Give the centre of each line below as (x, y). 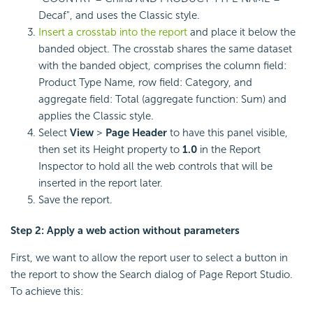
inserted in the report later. (101, 183)
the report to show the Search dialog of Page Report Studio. (152, 275)
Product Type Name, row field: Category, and (145, 83)
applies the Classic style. (96, 116)
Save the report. (75, 200)
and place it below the (241, 32)
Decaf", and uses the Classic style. (119, 16)
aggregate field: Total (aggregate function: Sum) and (162, 100)
